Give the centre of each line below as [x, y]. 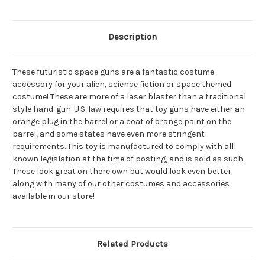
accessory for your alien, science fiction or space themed [122, 85]
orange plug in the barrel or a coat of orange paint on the [122, 122]
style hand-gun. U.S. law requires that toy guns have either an [129, 109]
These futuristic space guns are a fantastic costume [113, 72]
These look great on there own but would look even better [122, 172]
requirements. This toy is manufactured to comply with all [123, 147]
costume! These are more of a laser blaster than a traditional [129, 97]
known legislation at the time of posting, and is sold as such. [128, 159]
